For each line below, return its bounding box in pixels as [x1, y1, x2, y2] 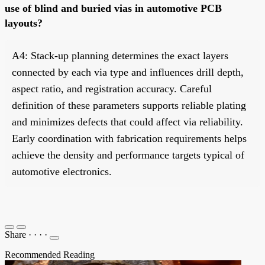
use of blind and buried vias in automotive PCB [5, 2, 222, 14]
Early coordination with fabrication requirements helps [12, 132, 247, 144]
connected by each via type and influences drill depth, [12, 66, 244, 78]
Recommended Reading [5, 249, 95, 260]
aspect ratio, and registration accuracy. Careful [12, 82, 212, 95]
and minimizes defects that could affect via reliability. [12, 115, 243, 128]
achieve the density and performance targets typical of [12, 148, 244, 161]
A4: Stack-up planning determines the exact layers [12, 49, 228, 62]
